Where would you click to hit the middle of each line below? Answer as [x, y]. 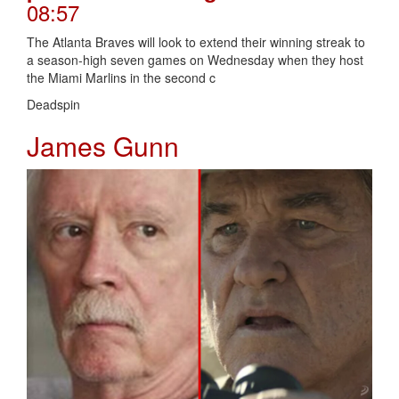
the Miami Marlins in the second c [121, 78]
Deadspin [53, 105]
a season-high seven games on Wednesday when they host [195, 60]
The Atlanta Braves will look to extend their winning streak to [196, 42]
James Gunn [103, 146]
